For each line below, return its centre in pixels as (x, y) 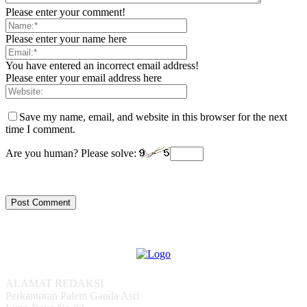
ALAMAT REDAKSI (54, 284)
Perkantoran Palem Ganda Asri (72, 296)
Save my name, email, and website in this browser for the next (153, 117)
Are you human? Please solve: (72, 153)
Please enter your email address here (84, 78)
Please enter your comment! (65, 12)
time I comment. (40, 130)
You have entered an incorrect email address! (102, 66)
